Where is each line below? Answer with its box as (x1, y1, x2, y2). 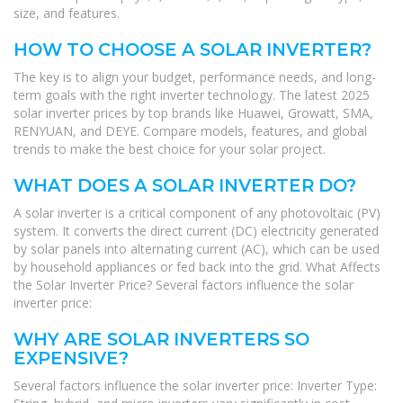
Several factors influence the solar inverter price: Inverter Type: (13, 376, 377, 394)
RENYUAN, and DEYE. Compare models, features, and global (13, 121, 367, 139)
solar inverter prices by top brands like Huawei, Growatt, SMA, (13, 103, 373, 121)
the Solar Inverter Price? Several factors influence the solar (13, 275, 354, 293)
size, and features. (13, 4, 120, 22)
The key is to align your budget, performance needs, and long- (13, 67, 376, 85)
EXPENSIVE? (13, 346, 129, 369)
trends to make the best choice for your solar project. (13, 139, 326, 157)
